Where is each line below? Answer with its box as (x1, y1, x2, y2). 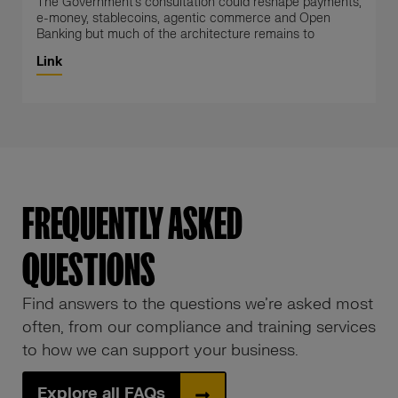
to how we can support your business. (22, 340, 298, 361)
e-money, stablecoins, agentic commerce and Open (36, 11, 330, 26)
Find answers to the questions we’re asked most (22, 294, 373, 314)
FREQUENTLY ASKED (22, 200, 243, 247)
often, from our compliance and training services (22, 317, 376, 338)
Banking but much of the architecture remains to (36, 27, 314, 42)
